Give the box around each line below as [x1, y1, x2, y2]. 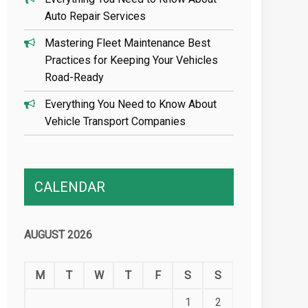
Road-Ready [45, 71, 104, 84]
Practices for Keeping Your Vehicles [45, 54, 219, 67]
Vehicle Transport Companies [45, 115, 186, 128]
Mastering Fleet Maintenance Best [45, 36, 211, 49]
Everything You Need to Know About [45, 98, 217, 111]
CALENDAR [34, 179, 106, 195]
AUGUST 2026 [24, 228, 93, 241]
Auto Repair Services [45, 10, 146, 23]
